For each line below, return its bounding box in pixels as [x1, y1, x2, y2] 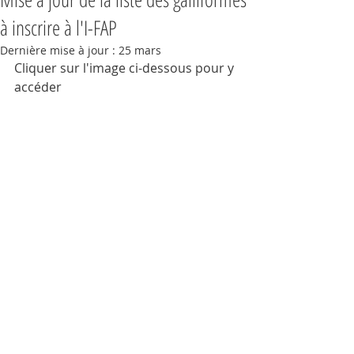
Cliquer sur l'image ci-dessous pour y [14, 59, 237, 77]
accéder [14, 78, 62, 96]
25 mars [119, 43, 161, 58]
